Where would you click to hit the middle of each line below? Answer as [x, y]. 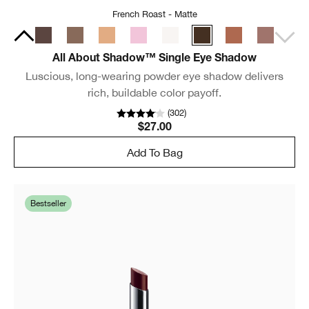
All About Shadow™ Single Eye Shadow [154, 60]
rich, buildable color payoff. [154, 93]
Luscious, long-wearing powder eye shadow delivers [154, 76]
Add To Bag [154, 152]
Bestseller [48, 204]
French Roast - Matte [154, 14]
